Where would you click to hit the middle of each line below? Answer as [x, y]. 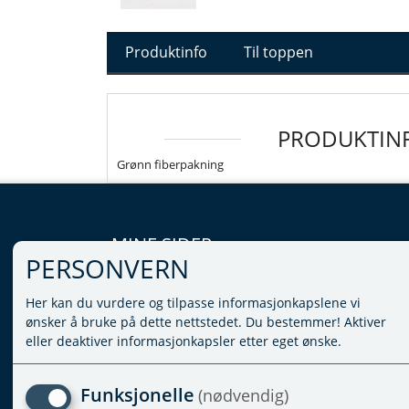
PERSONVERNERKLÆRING [189, 325]
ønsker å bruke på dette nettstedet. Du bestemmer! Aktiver [206, 321]
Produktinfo [166, 52]
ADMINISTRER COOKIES [183, 345]
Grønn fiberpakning [170, 164]
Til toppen [278, 52]
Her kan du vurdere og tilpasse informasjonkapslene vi [193, 302]
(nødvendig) [243, 395]
